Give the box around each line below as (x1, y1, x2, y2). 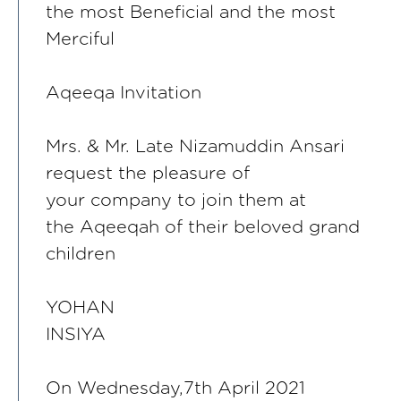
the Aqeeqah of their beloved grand (46, 218, 360, 236)
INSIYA (46, 325, 106, 344)
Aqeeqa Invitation (46, 83, 201, 102)
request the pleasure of (46, 164, 250, 183)
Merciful (46, 30, 115, 48)
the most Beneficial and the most (46, 3, 336, 21)
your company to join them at (46, 191, 306, 209)
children (46, 244, 115, 263)
